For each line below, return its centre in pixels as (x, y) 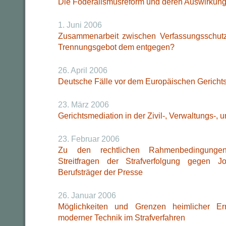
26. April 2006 (83, 70)
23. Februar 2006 (89, 139)
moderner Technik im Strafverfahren (122, 218)
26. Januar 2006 (87, 195)
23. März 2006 (83, 105)
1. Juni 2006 (80, 25)
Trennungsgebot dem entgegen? (116, 47)
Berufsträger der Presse (100, 172)
